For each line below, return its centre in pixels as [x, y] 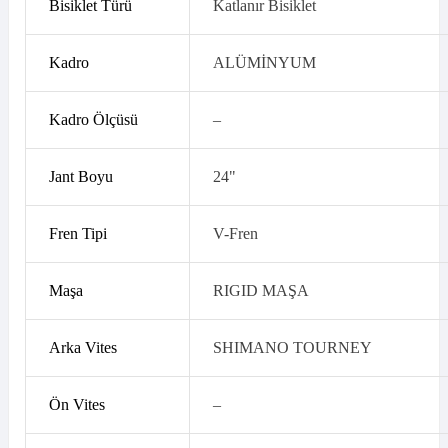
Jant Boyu [80, 177]
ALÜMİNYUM [264, 63]
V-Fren [235, 234]
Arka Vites [82, 348]
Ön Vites [76, 405]
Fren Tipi [77, 234]
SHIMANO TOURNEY [292, 348]
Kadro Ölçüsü [93, 120]
